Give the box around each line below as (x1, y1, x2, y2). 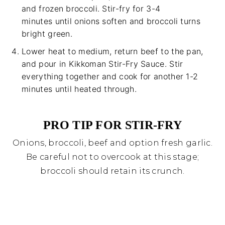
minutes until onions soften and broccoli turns (22, 16, 200, 27)
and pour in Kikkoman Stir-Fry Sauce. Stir (22, 59, 183, 69)
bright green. (22, 29, 73, 39)
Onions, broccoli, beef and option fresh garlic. (12, 138, 213, 148)
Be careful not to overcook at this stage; (26, 152, 199, 162)
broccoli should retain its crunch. (40, 166, 185, 176)
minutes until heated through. (22, 84, 137, 94)
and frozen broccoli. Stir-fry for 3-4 (22, 4, 161, 14)
